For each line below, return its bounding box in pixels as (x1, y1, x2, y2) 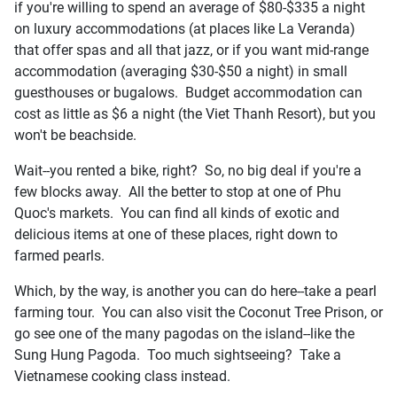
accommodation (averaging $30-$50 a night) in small (14, 62, 347, 80)
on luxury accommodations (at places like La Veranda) (14, 19, 355, 37)
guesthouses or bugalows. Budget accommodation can (14, 83, 362, 101)
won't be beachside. (14, 126, 136, 144)
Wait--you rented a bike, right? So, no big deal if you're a (14, 161, 362, 179)
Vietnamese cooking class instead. (14, 367, 230, 385)
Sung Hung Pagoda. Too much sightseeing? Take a (14, 346, 341, 363)
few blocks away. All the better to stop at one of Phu (14, 183, 341, 200)
